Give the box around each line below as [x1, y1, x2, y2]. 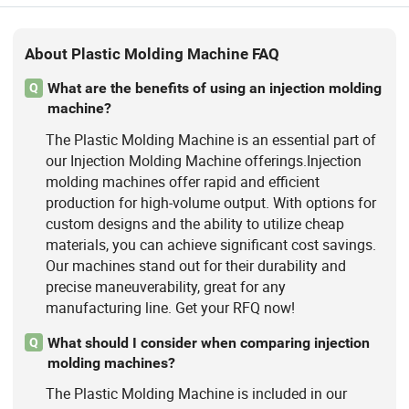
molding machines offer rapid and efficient [45, 171, 320, 192]
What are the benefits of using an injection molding [47, 79, 382, 98]
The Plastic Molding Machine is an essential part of [45, 129, 376, 150]
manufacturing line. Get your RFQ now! [45, 297, 295, 318]
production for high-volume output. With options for [45, 192, 376, 213]
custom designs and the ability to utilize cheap [45, 213, 344, 234]
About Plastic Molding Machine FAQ [25, 44, 280, 63]
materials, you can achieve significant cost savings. [45, 234, 376, 255]
